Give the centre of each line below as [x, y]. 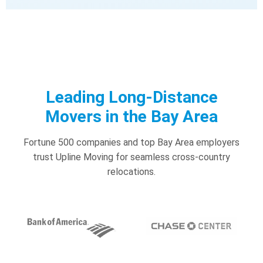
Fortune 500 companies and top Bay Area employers [131, 142]
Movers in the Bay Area [131, 116]
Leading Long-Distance [131, 97]
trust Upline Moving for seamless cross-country [131, 157]
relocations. [131, 171]
